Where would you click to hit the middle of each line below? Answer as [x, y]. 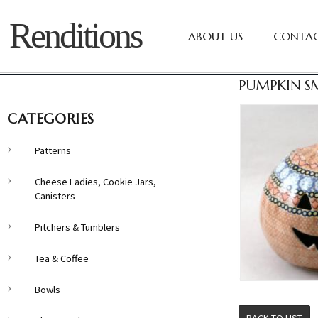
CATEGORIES [51, 119]
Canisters [55, 196]
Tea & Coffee [62, 258]
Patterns [53, 150]
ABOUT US [216, 36]
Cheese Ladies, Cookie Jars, [95, 182]
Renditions [76, 36]
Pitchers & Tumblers [77, 227]
